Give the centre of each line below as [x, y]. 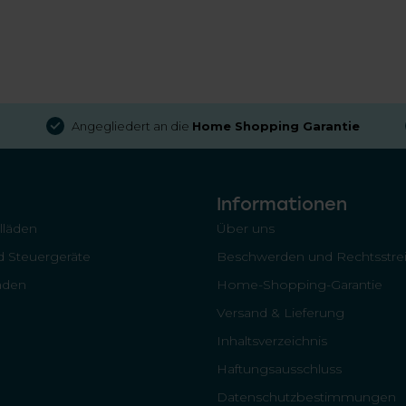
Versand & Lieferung [280, 313]
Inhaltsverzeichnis [272, 341]
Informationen [282, 204]
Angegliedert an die [132, 126]
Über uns [246, 228]
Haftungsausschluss [279, 369]
